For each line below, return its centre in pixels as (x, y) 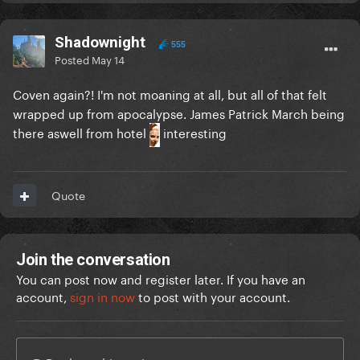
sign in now (102, 296)
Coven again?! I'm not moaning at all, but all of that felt (170, 94)
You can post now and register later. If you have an (161, 278)
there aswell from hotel (81, 132)
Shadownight (100, 43)
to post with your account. (213, 296)
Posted (73, 59)
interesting (195, 132)
